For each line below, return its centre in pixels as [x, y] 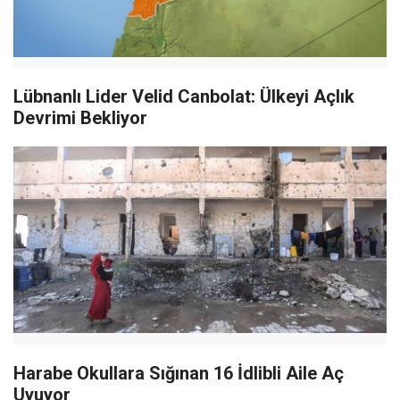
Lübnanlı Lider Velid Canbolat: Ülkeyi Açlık [184, 97]
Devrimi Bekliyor [80, 118]
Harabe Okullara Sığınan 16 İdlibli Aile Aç [179, 373]
